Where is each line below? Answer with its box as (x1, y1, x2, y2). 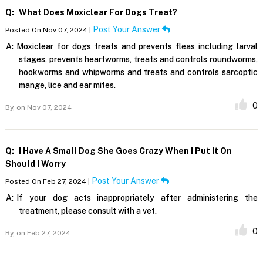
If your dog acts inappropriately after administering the (16, 193, 258, 203)
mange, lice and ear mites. (18, 80, 116, 90)
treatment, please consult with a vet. (18, 205, 157, 215)
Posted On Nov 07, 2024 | (5, 25, 93, 34)
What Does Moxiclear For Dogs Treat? (16, 7, 177, 17)
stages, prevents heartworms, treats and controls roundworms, (18, 54, 258, 64)
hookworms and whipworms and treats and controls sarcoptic (18, 67, 258, 77)
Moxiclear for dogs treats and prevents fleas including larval (16, 41, 258, 51)
